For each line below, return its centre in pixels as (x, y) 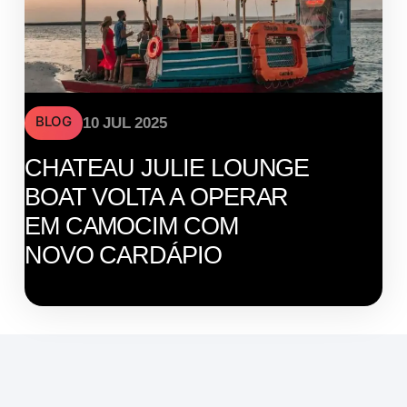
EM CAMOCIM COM (131, 226)
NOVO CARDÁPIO (123, 255)
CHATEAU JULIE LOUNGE (167, 168)
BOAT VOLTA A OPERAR (156, 197)
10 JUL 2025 (124, 123)
